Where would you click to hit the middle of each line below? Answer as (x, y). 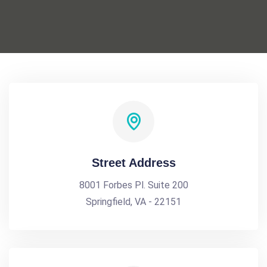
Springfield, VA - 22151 (133, 202)
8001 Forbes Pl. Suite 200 (133, 185)
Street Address (133, 163)
